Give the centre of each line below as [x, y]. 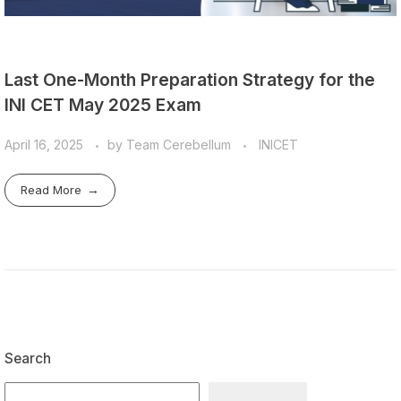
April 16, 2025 [44, 145]
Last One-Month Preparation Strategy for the [190, 79]
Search [28, 359]
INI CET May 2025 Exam [103, 104]
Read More [51, 190]
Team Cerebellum [180, 145]
